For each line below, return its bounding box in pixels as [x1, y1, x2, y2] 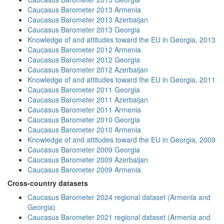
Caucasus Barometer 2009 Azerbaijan [27, 154, 148, 164]
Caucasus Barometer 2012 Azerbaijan [27, 64, 148, 74]
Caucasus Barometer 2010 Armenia [27, 124, 141, 134]
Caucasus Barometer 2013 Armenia [27, 4, 141, 14]
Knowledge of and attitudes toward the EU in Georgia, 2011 [27, 74, 215, 84]
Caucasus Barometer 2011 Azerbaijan [27, 94, 148, 104]
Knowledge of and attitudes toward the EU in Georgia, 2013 [27, 34, 215, 44]
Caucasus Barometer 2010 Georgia [27, 114, 140, 124]
